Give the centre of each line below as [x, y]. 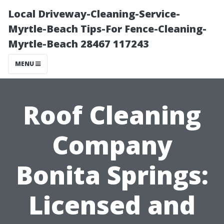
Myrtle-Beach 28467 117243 [78, 44]
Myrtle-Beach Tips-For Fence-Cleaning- [107, 29]
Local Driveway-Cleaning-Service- [94, 14]
